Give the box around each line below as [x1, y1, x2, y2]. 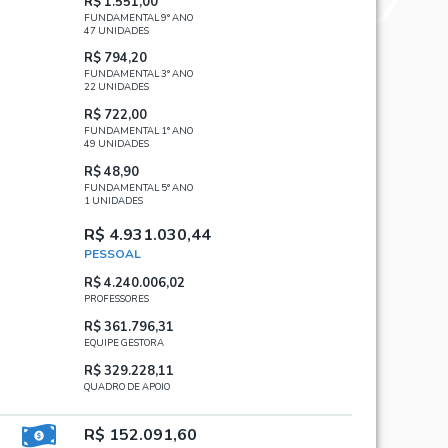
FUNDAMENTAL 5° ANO [84, 180, 193, 194]
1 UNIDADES [84, 193, 143, 207]
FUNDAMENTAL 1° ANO [84, 124, 193, 138]
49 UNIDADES [84, 137, 149, 151]
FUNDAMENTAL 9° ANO [84, 10, 193, 24]
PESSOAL [84, 245, 141, 262]
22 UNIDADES [84, 80, 149, 94]
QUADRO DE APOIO [84, 379, 170, 393]
